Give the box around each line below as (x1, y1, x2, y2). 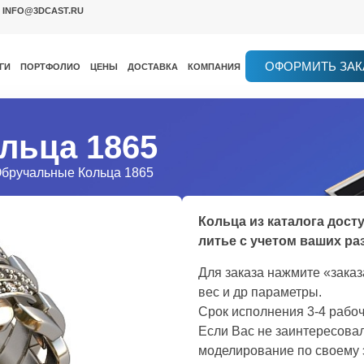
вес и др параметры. (198, 284, 322, 299)
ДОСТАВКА (128, 61, 179, 71)
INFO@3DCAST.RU (2, 6, 84, 15)
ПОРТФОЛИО (20, 61, 81, 71)
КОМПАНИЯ (188, 61, 241, 71)
